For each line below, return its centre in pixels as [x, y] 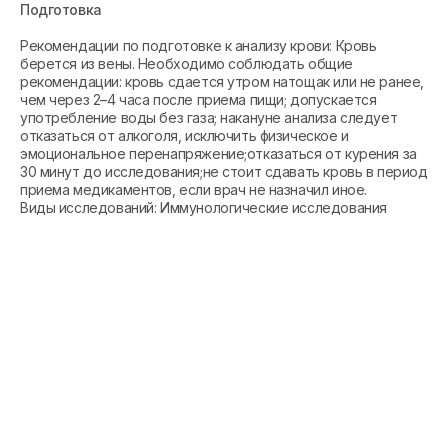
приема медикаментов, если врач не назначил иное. [193, 189]
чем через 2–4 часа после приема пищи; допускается [198, 99]
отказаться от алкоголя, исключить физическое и [184, 135]
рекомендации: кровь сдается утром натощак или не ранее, [222, 81]
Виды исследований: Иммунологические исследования [203, 207]
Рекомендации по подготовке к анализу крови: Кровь [198, 45]
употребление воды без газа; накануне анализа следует [209, 117]
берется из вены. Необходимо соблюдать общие [186, 63]
